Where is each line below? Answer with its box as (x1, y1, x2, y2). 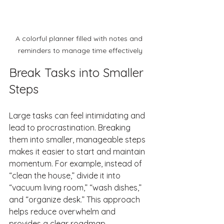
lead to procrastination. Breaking (9, 122, 132, 133)
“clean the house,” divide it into (9, 170, 122, 181)
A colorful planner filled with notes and (15, 34, 144, 43)
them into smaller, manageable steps (9, 134, 147, 145)
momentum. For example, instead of (9, 158, 144, 169)
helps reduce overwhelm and (9, 206, 117, 217)
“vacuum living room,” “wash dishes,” (9, 182, 143, 193)
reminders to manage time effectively (17, 46, 142, 55)
